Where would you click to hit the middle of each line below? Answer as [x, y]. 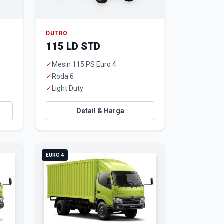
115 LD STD [73, 46]
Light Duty [68, 88]
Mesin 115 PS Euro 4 [84, 64]
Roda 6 [63, 76]
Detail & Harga [100, 111]
